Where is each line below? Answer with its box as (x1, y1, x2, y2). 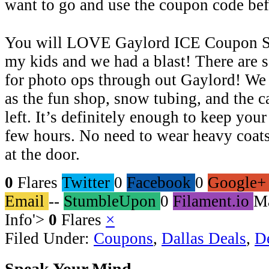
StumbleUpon (64, 192, 156, 210)
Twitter (62, 173, 110, 192)
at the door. (5, 145, 80, 163)
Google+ (208, 173, 266, 192)
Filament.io (173, 192, 249, 210)
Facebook (127, 173, 191, 192)
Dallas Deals (162, 229, 246, 247)
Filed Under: (5, 229, 94, 247)
